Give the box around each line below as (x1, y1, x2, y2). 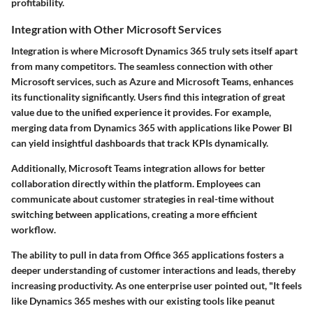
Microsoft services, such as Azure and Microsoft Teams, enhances (11, 75, 293, 88)
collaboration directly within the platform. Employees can (11, 177, 261, 190)
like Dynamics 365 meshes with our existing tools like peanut (11, 295, 275, 307)
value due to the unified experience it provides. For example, (11, 106, 271, 119)
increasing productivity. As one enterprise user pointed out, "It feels (11, 279, 302, 292)
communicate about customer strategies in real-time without (11, 193, 274, 205)
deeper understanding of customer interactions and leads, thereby (11, 264, 296, 277)
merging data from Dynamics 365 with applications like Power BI (11, 122, 292, 134)
